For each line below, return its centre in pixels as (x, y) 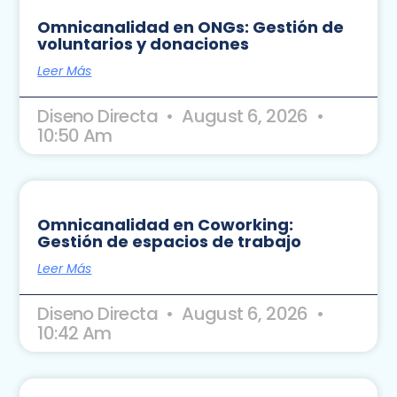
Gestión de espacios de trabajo (170, 242)
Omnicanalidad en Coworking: (166, 225)
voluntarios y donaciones (144, 44)
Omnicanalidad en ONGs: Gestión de (191, 27)
